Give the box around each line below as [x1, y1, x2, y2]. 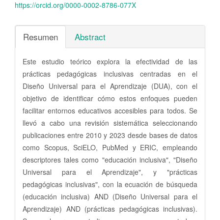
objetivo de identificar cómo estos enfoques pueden [23, 93, 197, 103]
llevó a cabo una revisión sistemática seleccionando [23, 117, 197, 128]
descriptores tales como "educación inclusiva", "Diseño [23, 154, 197, 165]
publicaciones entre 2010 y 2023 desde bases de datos [23, 130, 197, 140]
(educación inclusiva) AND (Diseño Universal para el [23, 191, 197, 201]
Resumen [23, 30, 58, 43]
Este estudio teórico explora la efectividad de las [23, 56, 197, 66]
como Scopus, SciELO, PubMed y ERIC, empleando [23, 142, 197, 152]
